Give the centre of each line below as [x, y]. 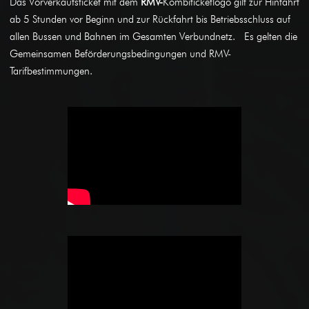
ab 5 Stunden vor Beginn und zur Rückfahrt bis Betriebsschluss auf [150, 19]
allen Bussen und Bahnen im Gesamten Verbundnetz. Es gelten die [153, 36]
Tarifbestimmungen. [52, 71]
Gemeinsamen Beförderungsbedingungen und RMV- [120, 53]
